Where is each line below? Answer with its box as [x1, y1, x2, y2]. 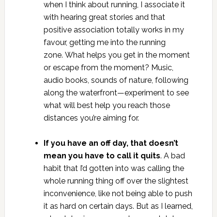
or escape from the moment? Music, [43, 63, 173, 73]
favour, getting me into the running [43, 38, 166, 47]
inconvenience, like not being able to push [43, 189, 192, 199]
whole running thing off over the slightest [43, 176, 188, 186]
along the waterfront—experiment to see [43, 88, 189, 98]
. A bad [160, 151, 185, 161]
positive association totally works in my [43, 25, 184, 35]
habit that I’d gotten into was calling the [43, 164, 184, 173]
